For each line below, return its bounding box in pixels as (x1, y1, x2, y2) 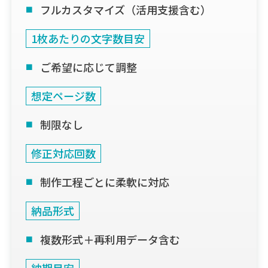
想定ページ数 (31, 87, 96, 103)
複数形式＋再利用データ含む (40, 231, 181, 247)
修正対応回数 (31, 145, 96, 161)
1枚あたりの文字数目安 (31, 30, 145, 46)
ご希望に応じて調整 (40, 59, 138, 75)
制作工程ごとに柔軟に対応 (40, 173, 170, 190)
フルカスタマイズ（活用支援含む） (40, 1, 212, 17)
